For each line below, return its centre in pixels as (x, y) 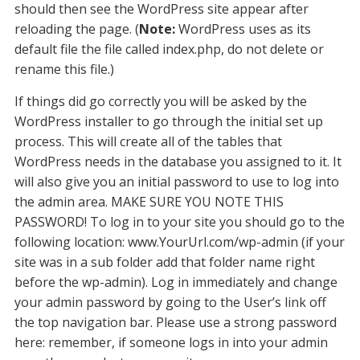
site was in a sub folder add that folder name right (164, 262)
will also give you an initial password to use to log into (176, 182)
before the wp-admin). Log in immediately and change (176, 282)
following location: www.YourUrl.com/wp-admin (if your (179, 242)
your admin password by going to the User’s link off (170, 302)
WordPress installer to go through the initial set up (168, 121)
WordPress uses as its (243, 29)
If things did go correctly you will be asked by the (160, 101)
